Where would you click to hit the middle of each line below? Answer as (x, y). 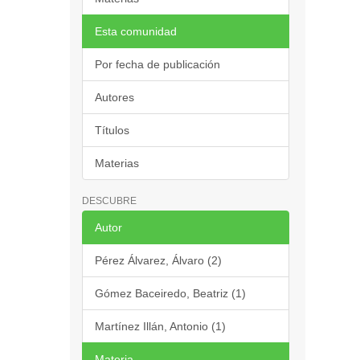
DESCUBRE (109, 201)
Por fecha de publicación (157, 64)
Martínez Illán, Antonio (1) (160, 326)
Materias (117, 163)
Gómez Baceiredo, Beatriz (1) (170, 293)
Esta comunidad (136, 31)
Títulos (112, 130)
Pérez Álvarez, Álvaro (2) (158, 260)
